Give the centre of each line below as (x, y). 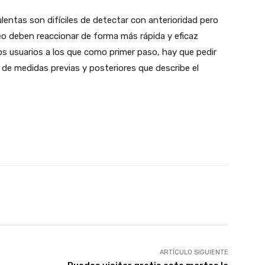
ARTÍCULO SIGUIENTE (194, 252)
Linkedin (163, 195)
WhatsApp (83, 195)
